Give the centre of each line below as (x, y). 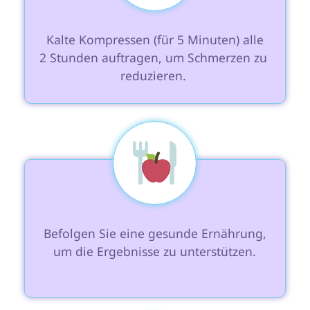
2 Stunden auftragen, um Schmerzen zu (155, 58)
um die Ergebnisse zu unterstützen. (155, 252)
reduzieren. (155, 76)
